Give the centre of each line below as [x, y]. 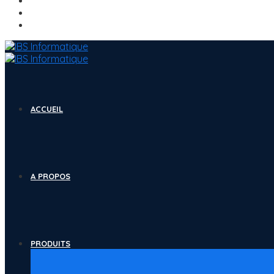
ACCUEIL [47, 109]
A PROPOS [50, 176]
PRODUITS [50, 243]
